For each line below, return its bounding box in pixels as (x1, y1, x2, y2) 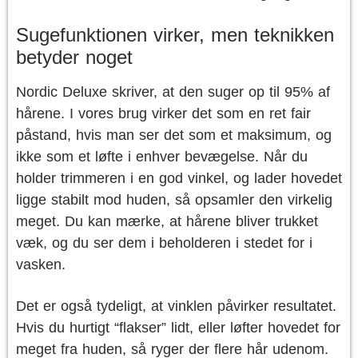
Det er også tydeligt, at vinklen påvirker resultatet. (16, 298, 336, 314)
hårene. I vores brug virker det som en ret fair (16, 105, 311, 121)
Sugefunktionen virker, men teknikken (16, 24, 334, 46)
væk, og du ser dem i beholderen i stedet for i (16, 235, 312, 251)
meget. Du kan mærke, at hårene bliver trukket (16, 213, 318, 229)
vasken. (16, 257, 66, 272)
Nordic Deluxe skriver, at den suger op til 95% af (16, 84, 330, 100)
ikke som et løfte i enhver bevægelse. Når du (16, 149, 308, 165)
